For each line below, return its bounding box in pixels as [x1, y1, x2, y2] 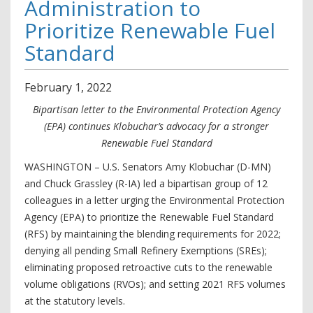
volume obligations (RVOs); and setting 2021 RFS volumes [24, 277, 286, 291]
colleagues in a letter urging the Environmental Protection [24, 194, 284, 207]
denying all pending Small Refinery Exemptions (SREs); [24, 244, 267, 257]
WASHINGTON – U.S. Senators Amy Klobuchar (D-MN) [24, 160, 271, 173]
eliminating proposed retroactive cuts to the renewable [24, 261, 272, 274]
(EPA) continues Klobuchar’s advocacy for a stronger [44, 119, 269, 133]
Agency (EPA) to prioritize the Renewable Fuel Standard [24, 210, 274, 224]
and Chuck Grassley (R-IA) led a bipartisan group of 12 [24, 177, 268, 190]
